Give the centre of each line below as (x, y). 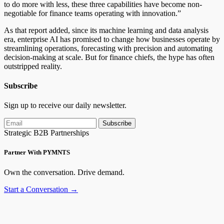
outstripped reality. (33, 66)
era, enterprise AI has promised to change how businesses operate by (112, 39)
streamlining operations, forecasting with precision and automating (108, 48)
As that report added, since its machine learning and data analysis (106, 30)
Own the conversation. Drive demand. (64, 172)
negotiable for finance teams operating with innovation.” (92, 13)
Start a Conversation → (41, 189)
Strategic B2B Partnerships (46, 133)
